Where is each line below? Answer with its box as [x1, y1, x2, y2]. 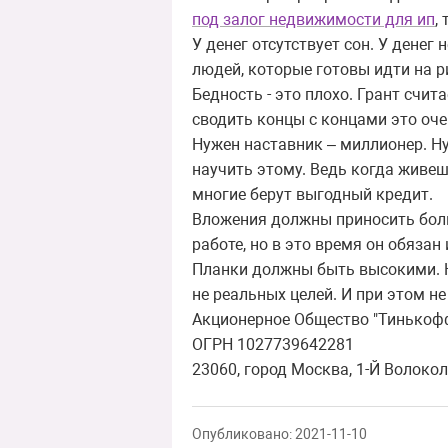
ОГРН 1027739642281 [192, 335, 354, 355]
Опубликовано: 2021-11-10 [192, 426, 367, 444]
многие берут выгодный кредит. [192, 185, 433, 205]
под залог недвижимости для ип [192, 10, 435, 30]
